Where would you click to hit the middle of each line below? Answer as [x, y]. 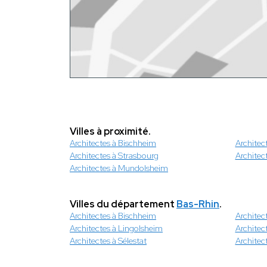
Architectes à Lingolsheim [116, 228]
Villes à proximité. [110, 131]
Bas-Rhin [198, 204]
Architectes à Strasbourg [114, 155]
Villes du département [123, 204]
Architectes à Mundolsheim [119, 168]
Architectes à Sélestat [108, 240]
